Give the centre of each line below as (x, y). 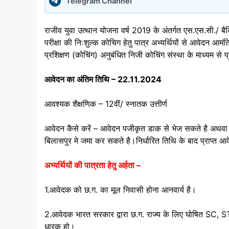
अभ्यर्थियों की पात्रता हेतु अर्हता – (93, 165)
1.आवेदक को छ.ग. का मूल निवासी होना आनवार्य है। (120, 190)
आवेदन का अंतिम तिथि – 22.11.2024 (103, 79)
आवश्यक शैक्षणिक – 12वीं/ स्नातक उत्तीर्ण (106, 104)
